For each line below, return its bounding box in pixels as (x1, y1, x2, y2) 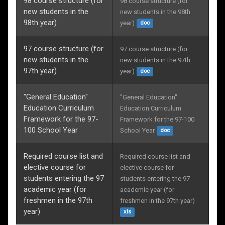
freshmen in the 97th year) (120, 196, 195, 204)
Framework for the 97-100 (120, 115, 196, 123)
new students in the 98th (120, 8, 192, 16)
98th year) (24, 18, 57, 27)
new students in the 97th (120, 56, 192, 64)
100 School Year (24, 125, 78, 135)
